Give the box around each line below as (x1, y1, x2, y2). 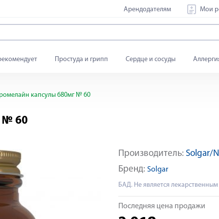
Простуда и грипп (55, 56, 108, 63)
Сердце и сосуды (126, 56, 175, 63)
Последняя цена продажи (118, 202, 205, 210)
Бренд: (118, 165, 147, 174)
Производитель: (118, 149, 186, 158)
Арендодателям (124, 5, 171, 13)
